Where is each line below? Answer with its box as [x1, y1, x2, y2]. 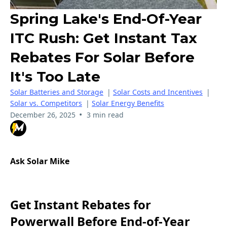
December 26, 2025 [10, 110, 75, 120]
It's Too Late [10, 68, 100, 85]
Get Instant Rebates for [10, 196, 151, 213]
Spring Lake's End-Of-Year [10, 10, 202, 27]
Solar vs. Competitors [10, 98, 82, 108]
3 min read [86, 110, 124, 120]
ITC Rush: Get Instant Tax [10, 29, 197, 47]
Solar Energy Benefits [92, 98, 164, 108]
